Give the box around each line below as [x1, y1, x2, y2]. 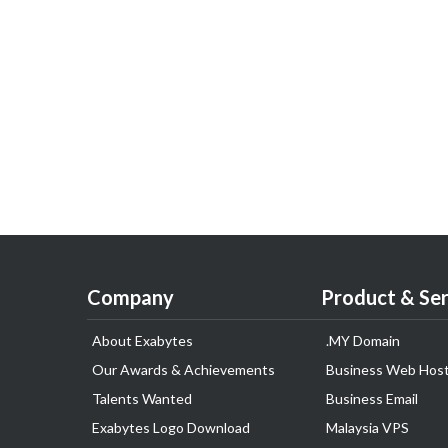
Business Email [326, 390, 418, 407]
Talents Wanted [92, 390, 192, 407]
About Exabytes [92, 332, 193, 349]
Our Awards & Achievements [92, 361, 275, 378]
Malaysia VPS [326, 419, 409, 436]
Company [87, 285, 174, 309]
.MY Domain [326, 332, 400, 349]
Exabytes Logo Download [92, 419, 250, 436]
